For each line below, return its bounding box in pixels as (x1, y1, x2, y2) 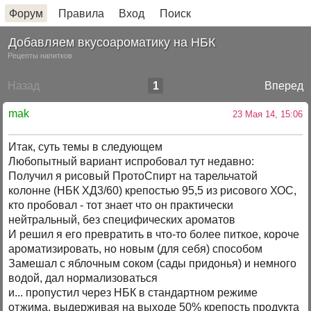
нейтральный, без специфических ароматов (8, 214, 236, 226)
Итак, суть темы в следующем (8, 141, 163, 153)
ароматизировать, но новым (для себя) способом (8, 243, 263, 255)
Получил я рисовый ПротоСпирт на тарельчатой (8, 170, 258, 183)
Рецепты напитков (8, 51, 73, 60)
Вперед (264, 79, 304, 92)
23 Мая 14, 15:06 (232, 109, 303, 120)
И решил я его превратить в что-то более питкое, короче (8, 228, 300, 241)
